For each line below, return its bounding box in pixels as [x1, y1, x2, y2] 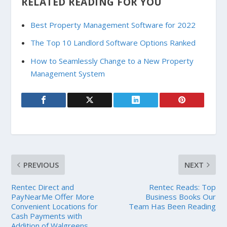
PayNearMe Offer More [11, 191, 95, 202]
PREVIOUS [23, 159, 59, 170]
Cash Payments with [11, 210, 83, 221]
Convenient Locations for [11, 201, 98, 211]
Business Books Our [145, 191, 216, 202]
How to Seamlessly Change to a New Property [30, 55, 194, 66]
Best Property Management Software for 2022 [30, 19, 196, 30]
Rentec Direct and [11, 181, 74, 192]
